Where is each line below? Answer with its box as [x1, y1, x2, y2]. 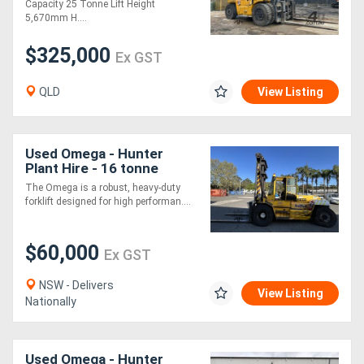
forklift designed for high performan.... [25, 196, 191, 208]
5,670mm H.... [25, 12, 87, 24]
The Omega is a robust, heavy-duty [25, 182, 180, 194]
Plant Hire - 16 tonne [25, 160, 158, 177]
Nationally [25, 295, 76, 309]
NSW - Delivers [37, 279, 114, 292]
